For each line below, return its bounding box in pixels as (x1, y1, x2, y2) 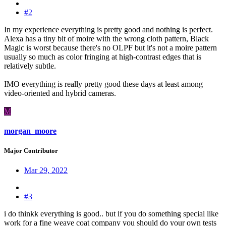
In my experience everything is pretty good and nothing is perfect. (4, 25, 213, 34)
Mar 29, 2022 (24, 166, 68, 175)
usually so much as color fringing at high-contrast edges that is (4, 52, 201, 61)
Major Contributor (4, 146, 58, 154)
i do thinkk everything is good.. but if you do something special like (4, 209, 218, 218)
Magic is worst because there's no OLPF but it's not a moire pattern (4, 43, 217, 52)
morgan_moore (4, 126, 56, 135)
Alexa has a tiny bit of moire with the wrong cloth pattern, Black (4, 34, 209, 43)
